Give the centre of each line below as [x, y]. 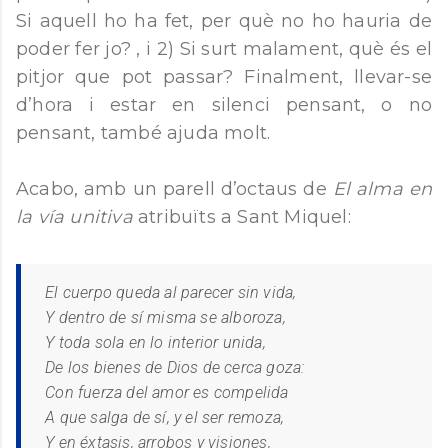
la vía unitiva [74, 217]
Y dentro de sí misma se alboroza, [165, 317]
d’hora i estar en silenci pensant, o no [224, 105]
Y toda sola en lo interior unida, [155, 342]
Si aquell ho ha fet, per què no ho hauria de [224, 21]
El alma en [382, 189]
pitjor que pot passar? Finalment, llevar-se [224, 77]
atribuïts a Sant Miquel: [244, 217]
